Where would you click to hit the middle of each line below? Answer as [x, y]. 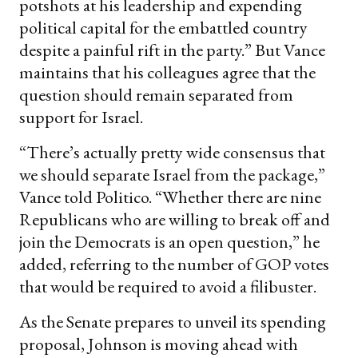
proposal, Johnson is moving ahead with [159, 344]
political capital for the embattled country [163, 27]
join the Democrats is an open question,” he [169, 241]
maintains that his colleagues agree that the [167, 72]
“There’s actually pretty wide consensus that [172, 152]
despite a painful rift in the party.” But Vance [172, 50]
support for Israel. [81, 117]
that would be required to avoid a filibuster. [168, 286]
